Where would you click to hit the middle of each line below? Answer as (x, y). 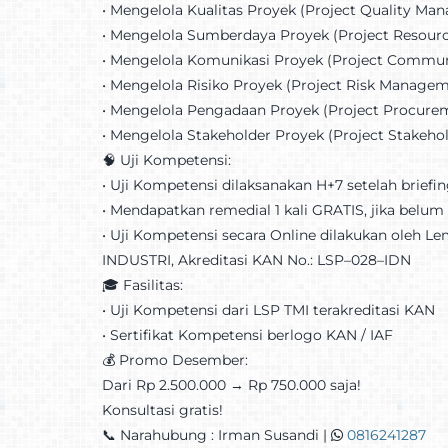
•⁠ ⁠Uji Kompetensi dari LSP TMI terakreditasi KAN (268, 309)
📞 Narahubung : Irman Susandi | (216, 434)
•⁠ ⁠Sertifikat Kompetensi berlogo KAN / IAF (247, 334)
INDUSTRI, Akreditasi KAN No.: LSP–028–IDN (256, 259)
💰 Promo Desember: (174, 359)
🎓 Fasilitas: (142, 284)
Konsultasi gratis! (162, 409)
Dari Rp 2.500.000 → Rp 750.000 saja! (231, 384)
